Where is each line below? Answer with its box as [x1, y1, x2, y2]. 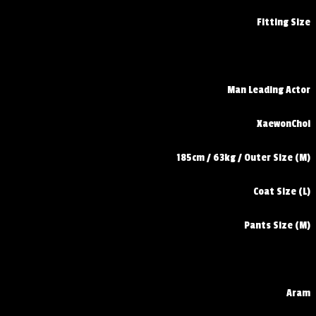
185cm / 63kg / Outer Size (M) [176, 152, 310, 164]
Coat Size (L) [253, 186, 310, 198]
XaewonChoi [257, 118, 310, 130]
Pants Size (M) [244, 219, 310, 232]
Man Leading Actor [227, 84, 310, 97]
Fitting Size [257, 16, 310, 29]
